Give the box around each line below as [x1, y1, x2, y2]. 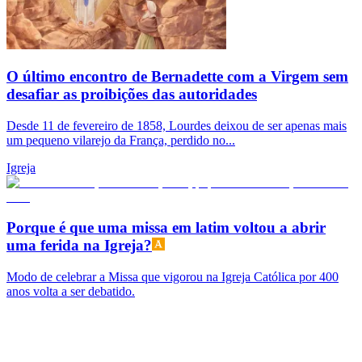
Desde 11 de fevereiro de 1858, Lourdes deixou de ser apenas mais [6, 118, 347, 133]
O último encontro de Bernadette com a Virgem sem [6, 68, 348, 86]
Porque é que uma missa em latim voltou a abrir [6, 219, 326, 237]
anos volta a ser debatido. [6, 284, 135, 299]
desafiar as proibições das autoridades [6, 86, 257, 103]
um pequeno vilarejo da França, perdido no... [6, 133, 235, 147]
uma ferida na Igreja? [6, 237, 152, 255]
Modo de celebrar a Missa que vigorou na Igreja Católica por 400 [6, 270, 339, 284]
